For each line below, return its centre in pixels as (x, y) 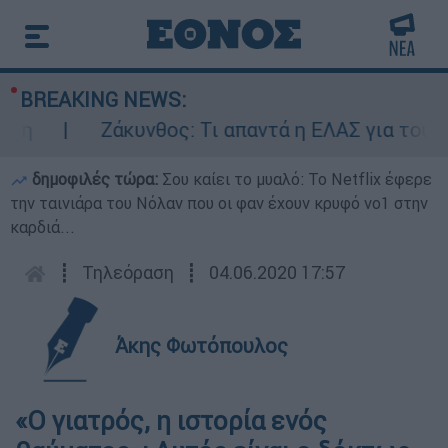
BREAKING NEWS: (103, 99)
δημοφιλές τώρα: (95, 179)
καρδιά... (42, 227)
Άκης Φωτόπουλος (201, 345)
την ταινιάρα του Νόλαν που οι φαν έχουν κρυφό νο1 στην (219, 203)
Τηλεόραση (128, 272)
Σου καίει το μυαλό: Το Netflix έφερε (297, 179)
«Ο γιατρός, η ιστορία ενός (171, 421)
